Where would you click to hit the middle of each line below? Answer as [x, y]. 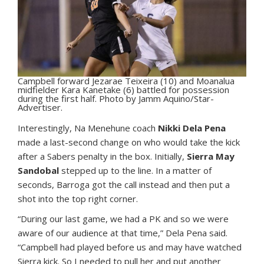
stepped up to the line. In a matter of [135, 171]
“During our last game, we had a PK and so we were [123, 219]
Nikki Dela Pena [192, 128]
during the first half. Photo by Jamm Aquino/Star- [116, 99]
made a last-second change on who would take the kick [129, 142]
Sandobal [38, 171]
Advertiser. [40, 108]
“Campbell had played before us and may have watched [130, 247]
